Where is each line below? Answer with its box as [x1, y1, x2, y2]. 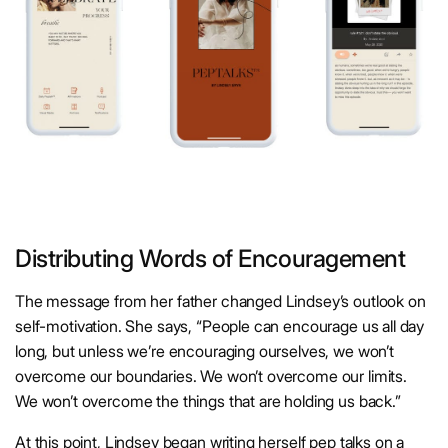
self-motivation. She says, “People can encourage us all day [15, 316, 425, 337]
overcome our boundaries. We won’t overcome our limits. [15, 366, 407, 387]
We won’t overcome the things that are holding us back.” [15, 391, 401, 412]
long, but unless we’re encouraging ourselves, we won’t [15, 341, 394, 362]
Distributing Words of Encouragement [15, 244, 406, 274]
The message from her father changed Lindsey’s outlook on [15, 291, 426, 312]
